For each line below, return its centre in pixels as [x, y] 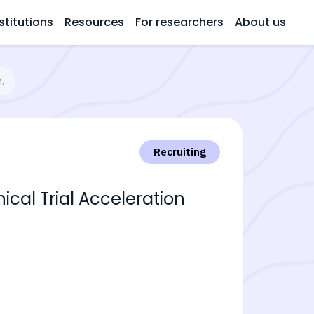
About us [260, 22]
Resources [94, 22]
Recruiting [180, 152]
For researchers [179, 22]
